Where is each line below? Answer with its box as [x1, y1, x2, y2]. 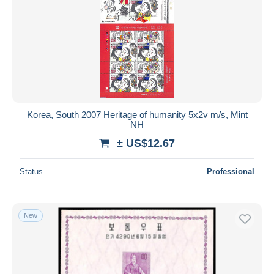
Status [20, 166, 43, 176]
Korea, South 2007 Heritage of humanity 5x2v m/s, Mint [26, 109, 248, 120]
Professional [207, 166, 254, 176]
